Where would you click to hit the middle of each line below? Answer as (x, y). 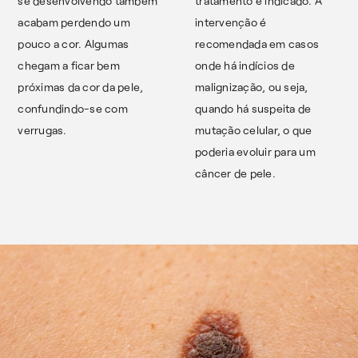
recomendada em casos (257, 44)
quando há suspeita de (253, 109)
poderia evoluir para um (255, 152)
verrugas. (42, 130)
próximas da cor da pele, (81, 87)
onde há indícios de (245, 66)
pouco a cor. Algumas (74, 44)
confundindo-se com (73, 109)
